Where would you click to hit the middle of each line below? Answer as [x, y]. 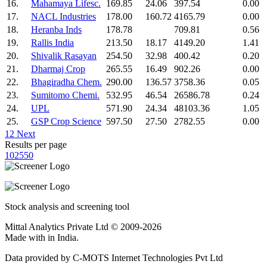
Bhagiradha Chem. [66, 82]
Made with [26, 237]
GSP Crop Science [66, 121]
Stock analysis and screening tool [67, 206]
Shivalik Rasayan [64, 55]
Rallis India [52, 42]
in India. [63, 237]
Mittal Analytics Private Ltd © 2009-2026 [83, 226]
